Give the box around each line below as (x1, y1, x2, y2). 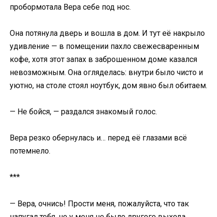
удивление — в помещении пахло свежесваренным (10, 41, 199, 51)
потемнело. (10, 146, 50, 156)
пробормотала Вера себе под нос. (10, 2, 131, 12)
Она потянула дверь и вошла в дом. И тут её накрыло (10, 28, 205, 38)
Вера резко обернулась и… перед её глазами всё (10, 133, 187, 143)
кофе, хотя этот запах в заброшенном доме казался (10, 54, 197, 64)
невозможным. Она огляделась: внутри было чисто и (10, 67, 203, 77)
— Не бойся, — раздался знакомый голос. (10, 107, 157, 117)
